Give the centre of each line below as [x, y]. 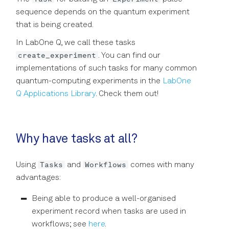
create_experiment [57, 55]
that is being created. [55, 25]
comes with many [161, 165]
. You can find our [129, 56]
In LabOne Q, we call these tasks [76, 43]
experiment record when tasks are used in [109, 211]
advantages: [38, 178]
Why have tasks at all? [77, 140]
